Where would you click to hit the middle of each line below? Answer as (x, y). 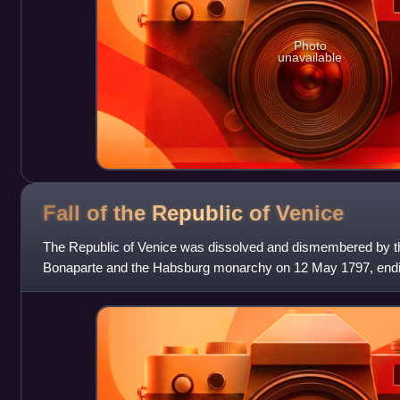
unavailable (310, 58)
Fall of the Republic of (159, 212)
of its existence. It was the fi (123, 288)
